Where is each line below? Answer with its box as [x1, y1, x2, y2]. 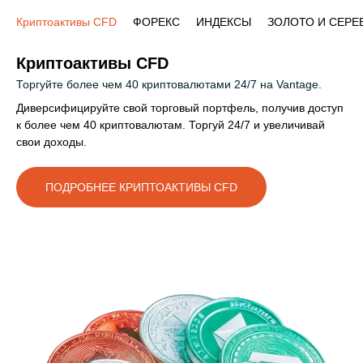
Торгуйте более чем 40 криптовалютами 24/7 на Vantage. [16, 78, 322, 92]
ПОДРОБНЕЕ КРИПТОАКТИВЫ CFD [45, 181, 237, 194]
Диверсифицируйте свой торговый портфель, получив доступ [16, 101, 344, 115]
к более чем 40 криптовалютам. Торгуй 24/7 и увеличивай [16, 118, 325, 132]
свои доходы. [16, 135, 87, 149]
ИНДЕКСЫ [196, 15, 251, 29]
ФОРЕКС [133, 15, 180, 29]
